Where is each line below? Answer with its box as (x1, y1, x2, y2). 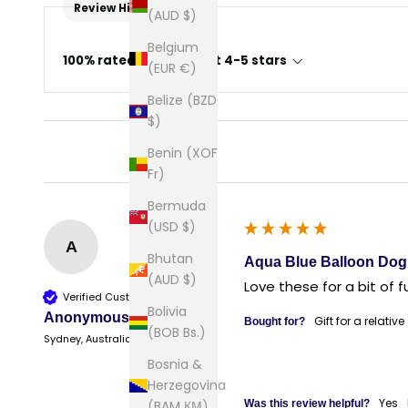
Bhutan (148, 250, 193, 269)
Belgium (148, 38, 199, 57)
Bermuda (148, 197, 206, 216)
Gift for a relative (323, 313, 404, 330)
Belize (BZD (148, 91, 217, 110)
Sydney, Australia (44, 331, 132, 347)
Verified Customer (63, 289, 156, 304)
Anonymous (44, 310, 129, 326)
